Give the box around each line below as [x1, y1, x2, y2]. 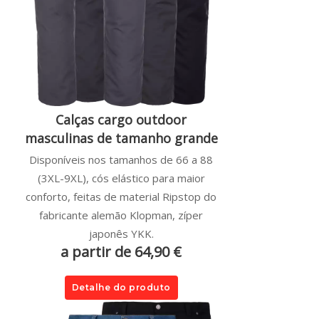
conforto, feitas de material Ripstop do [26, 189, 216, 204]
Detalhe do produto [71, 281, 171, 293]
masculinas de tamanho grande [24, 129, 218, 147]
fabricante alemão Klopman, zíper [39, 207, 203, 222]
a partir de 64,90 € [61, 241, 182, 261]
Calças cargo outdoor [56, 110, 187, 128]
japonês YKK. [88, 226, 154, 241]
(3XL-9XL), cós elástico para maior [37, 170, 205, 185]
